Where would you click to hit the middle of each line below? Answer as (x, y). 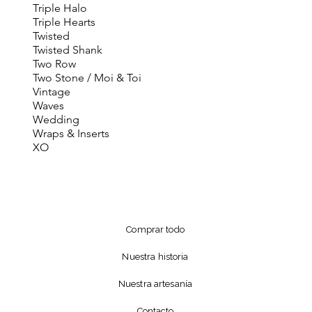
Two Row (54, 64)
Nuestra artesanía (155, 284)
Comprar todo (155, 229)
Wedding (56, 119)
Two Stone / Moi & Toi (87, 78)
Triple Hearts (64, 22)
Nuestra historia (155, 257)
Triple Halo (60, 8)
